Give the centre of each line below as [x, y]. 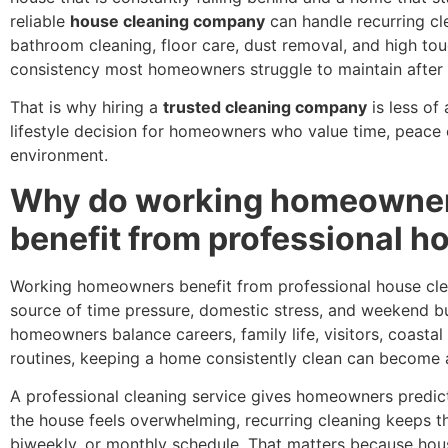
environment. [59, 155]
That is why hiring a [86, 107]
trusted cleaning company [265, 107]
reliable [40, 21]
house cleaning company [167, 21]
